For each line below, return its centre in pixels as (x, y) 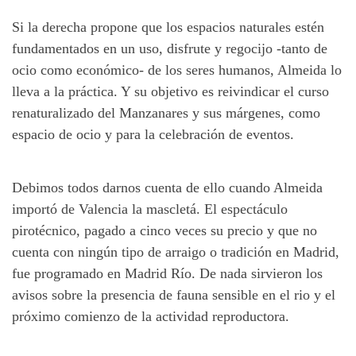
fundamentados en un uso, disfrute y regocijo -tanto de (170, 48)
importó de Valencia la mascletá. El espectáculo (150, 209)
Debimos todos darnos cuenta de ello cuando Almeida (167, 187)
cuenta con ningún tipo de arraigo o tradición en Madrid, (176, 252)
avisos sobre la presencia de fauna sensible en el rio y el (174, 294)
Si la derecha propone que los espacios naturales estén (168, 27)
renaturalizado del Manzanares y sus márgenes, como (166, 112)
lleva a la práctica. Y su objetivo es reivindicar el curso (170, 91)
